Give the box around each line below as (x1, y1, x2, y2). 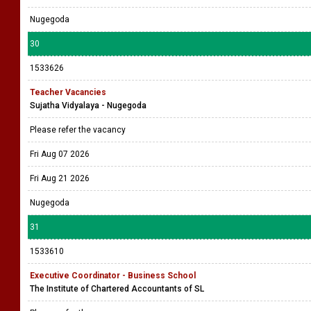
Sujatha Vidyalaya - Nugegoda (30, 101, 146, 110)
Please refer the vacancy (30, 125, 128, 135)
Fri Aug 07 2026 (30, 149, 90, 159)
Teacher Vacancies (30, 87, 106, 97)
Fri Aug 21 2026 (30, 174, 90, 183)
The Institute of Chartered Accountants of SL (30, 284, 204, 294)
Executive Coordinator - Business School (30, 271, 196, 280)
